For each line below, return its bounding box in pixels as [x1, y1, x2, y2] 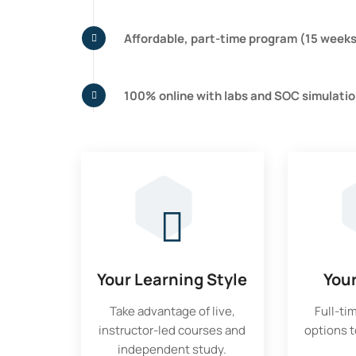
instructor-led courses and [99, 322, 246, 339]
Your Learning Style [97, 269, 248, 290]
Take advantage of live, [109, 303, 235, 319]
